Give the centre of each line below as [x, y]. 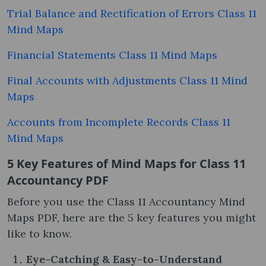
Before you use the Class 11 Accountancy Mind [126, 201]
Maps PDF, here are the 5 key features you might [132, 217]
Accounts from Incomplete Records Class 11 [119, 122]
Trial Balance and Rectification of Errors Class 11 [132, 13]
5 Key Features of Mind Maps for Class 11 [126, 163]
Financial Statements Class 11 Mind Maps [112, 55]
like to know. [39, 233]
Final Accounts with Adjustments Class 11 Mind [127, 80]
